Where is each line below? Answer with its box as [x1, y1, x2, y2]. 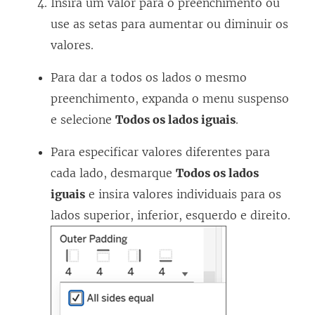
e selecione [51, 112, 115, 127]
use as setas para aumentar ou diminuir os [51, 17, 288, 32]
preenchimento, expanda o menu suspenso [51, 91, 289, 106]
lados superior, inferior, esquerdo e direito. [51, 208, 290, 223]
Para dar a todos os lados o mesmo [51, 70, 247, 85]
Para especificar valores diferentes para [51, 145, 270, 160]
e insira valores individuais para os [85, 187, 281, 202]
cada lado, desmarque [51, 166, 176, 181]
